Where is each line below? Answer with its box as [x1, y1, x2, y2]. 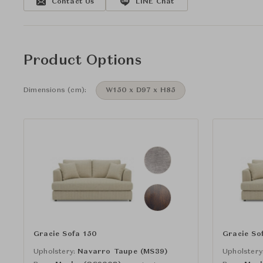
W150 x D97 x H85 [106, 87, 176, 94]
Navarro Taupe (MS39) [77, 248, 168, 255]
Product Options [23, 54, 142, 68]
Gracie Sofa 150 [33, 230, 97, 238]
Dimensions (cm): [23, 87, 87, 94]
